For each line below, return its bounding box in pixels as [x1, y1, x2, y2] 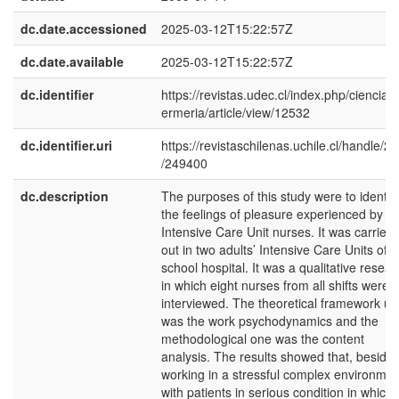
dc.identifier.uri [20, 136, 112, 154]
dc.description [20, 187, 109, 205]
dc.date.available [20, 53, 124, 70]
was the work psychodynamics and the [161, 312, 379, 330]
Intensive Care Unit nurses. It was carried [161, 223, 394, 240]
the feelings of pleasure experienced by [161, 205, 383, 223]
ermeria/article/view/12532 [161, 103, 310, 121]
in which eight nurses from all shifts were [161, 276, 389, 294]
